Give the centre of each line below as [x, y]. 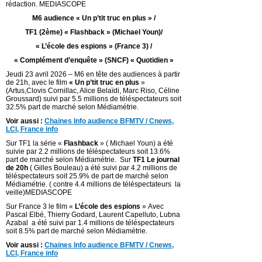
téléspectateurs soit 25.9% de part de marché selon [87, 176]
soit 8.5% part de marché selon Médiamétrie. [77, 231]
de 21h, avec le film [37, 83]
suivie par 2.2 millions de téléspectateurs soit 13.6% [88, 152]
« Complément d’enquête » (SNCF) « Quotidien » [94, 61]
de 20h [17, 168]
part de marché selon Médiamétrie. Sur [69, 160]
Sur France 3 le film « [40, 207]
